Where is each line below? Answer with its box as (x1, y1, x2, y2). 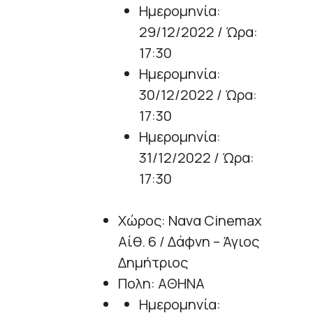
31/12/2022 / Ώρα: (139, 148, 254, 168)
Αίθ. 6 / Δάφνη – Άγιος (118, 232, 259, 252)
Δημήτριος (118, 253, 188, 272)
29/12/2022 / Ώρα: (139, 22, 258, 42)
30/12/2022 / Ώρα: (139, 85, 257, 105)
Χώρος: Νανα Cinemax (118, 211, 262, 231)
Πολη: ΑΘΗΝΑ (118, 274, 205, 293)
